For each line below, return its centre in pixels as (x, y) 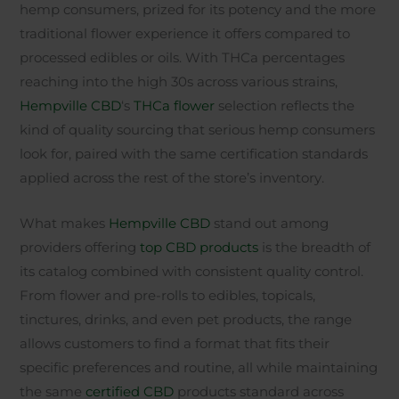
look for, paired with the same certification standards (194, 155)
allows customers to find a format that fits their (175, 343)
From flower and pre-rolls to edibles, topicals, (168, 295)
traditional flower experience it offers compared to (185, 34)
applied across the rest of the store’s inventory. (172, 179)
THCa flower (175, 106)
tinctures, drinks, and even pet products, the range (186, 319)
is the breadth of (315, 247)
